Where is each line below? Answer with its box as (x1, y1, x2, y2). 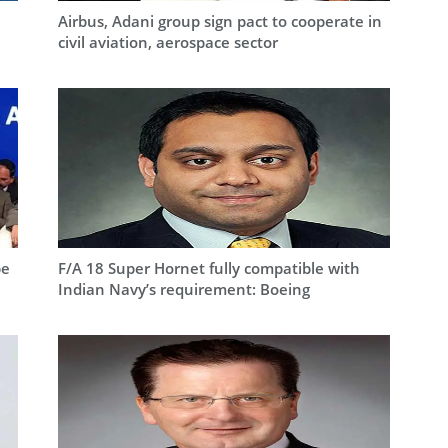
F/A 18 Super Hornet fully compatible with (57, 257, 360, 278)
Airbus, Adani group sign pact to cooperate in (57, 11, 382, 32)
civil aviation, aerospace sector (57, 32, 278, 53)
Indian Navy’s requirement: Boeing (57, 278, 310, 299)
